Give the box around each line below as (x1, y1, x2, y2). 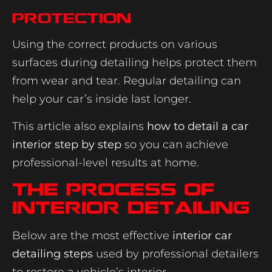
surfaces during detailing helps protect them (12, 56, 257, 70)
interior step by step (12, 137, 121, 151)
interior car (172, 228, 232, 242)
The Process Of (12, 183, 214, 195)
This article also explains (12, 119, 147, 133)
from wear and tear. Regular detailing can (12, 74, 241, 88)
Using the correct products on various (12, 38, 217, 52)
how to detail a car (147, 119, 248, 133)
